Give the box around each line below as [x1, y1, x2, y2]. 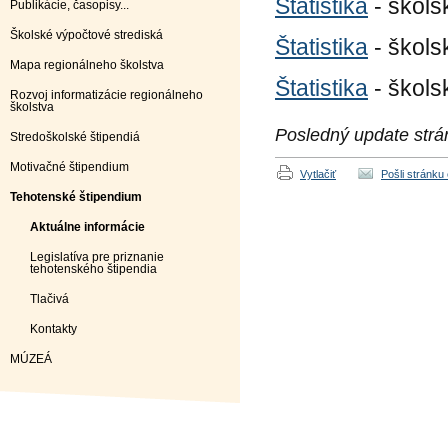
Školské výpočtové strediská [10, 28, 163, 42]
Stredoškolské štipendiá [10, 130, 140, 144]
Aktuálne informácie [30, 220, 145, 234]
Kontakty [30, 322, 77, 336]
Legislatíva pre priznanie [30, 250, 164, 264]
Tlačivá [30, 292, 69, 306]
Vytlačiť [300, 168, 336, 180]
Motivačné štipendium [10, 160, 129, 174]
